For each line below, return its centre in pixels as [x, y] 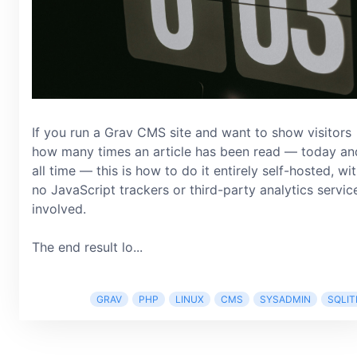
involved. [59, 208]
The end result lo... [87, 247]
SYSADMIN [285, 299]
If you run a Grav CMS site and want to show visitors [192, 132]
